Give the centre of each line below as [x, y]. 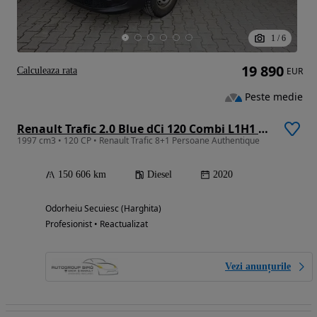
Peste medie [274, 97]
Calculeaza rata [47, 70]
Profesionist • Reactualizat [97, 224]
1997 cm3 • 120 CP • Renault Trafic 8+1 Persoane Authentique [138, 140]
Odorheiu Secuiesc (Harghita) [103, 208]
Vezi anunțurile [258, 266]
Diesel [160, 174]
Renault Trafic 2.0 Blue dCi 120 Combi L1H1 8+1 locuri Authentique [263, 128]
